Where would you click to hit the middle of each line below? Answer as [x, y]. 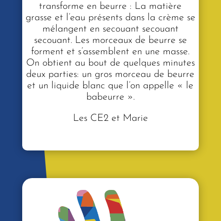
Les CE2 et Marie [110, 119]
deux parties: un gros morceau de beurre [110, 75]
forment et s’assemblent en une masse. [110, 52]
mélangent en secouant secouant [110, 29]
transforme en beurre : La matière [110, 7]
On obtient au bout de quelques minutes [110, 63]
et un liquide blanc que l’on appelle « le [110, 86]
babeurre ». [110, 97]
